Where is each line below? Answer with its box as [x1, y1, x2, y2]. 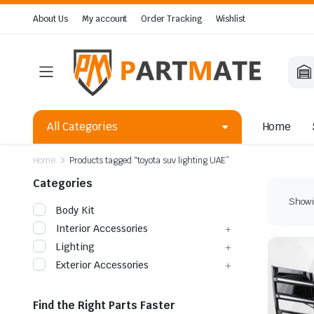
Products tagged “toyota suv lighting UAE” [69, 154, 229, 166]
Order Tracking [141, 13, 203, 25]
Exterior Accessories [56, 258, 149, 271]
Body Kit [56, 203, 95, 217]
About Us [33, 13, 68, 25]
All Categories [47, 119, 118, 133]
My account [81, 13, 128, 25]
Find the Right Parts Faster [33, 298, 175, 312]
